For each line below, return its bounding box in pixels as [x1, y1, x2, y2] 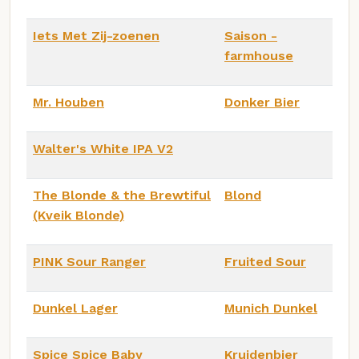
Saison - [224, 27, 277, 43]
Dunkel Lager [33, 300, 118, 316]
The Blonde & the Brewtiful [33, 187, 211, 203]
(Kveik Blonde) [33, 207, 124, 223]
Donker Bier [224, 94, 300, 110]
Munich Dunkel [224, 300, 317, 316]
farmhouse [224, 47, 293, 63]
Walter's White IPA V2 [33, 140, 173, 156]
